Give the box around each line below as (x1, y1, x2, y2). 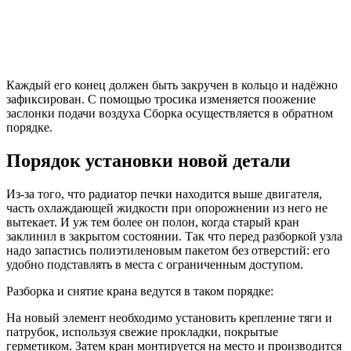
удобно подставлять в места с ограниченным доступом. (6, 258, 303, 272)
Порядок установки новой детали (6, 150, 291, 172)
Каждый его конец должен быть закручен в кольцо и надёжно (6, 78, 338, 92)
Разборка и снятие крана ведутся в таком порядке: (6, 284, 273, 299)
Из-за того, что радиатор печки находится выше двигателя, (6, 187, 322, 201)
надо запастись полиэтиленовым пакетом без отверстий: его (6, 244, 330, 258)
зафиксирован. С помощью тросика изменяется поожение (6, 92, 316, 107)
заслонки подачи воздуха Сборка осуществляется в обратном (6, 107, 333, 121)
